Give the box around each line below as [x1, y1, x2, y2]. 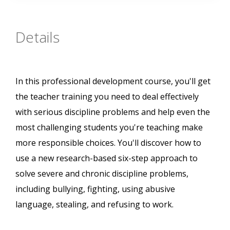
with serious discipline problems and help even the [15, 106, 210, 118]
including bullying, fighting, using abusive [15, 183, 175, 195]
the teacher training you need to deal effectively [15, 91, 199, 103]
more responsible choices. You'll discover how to [15, 137, 201, 149]
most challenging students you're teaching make [15, 122, 203, 133]
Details [15, 27, 60, 47]
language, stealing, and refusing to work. [15, 199, 174, 210]
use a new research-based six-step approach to [15, 152, 198, 164]
